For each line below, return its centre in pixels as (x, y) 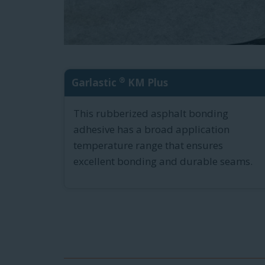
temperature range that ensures (148, 146)
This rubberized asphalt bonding (151, 114)
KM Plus (147, 83)
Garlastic (95, 83)
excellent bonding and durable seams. (163, 161)
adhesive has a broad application (151, 130)
